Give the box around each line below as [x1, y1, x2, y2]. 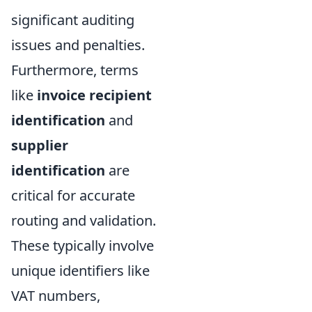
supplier [11, 135, 68, 155]
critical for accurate [11, 185, 135, 205]
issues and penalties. [11, 35, 145, 54]
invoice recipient [37, 85, 152, 104]
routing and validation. [11, 210, 156, 230]
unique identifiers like [11, 260, 150, 280]
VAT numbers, [11, 286, 100, 305]
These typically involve [11, 235, 154, 255]
